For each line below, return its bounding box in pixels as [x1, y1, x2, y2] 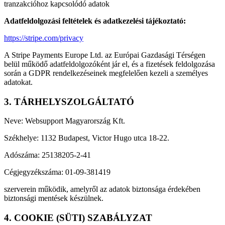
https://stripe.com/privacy [4, 33, 83, 42]
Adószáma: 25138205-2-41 [4, 151, 91, 160]
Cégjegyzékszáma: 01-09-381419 [4, 168, 110, 177]
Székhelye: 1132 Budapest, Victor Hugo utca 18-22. [4, 134, 169, 143]
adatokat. [4, 77, 33, 86]
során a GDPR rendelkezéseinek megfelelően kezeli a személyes [4, 68, 208, 77]
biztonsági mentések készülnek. [4, 194, 103, 203]
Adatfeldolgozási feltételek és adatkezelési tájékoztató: [4, 16, 186, 25]
